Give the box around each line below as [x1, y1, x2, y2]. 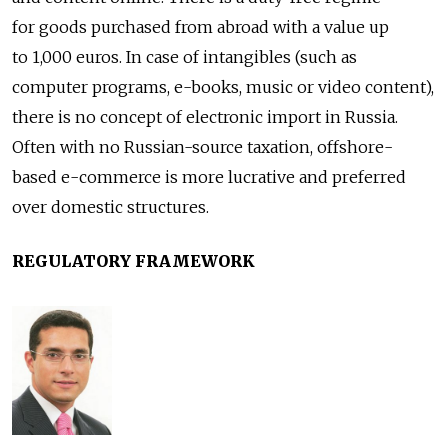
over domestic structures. [12, 196, 209, 217]
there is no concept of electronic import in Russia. [12, 106, 398, 127]
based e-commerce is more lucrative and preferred [12, 166, 406, 187]
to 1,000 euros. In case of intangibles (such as [12, 46, 357, 67]
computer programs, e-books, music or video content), [12, 76, 434, 97]
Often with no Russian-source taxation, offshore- [12, 136, 393, 157]
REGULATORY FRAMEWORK [12, 250, 255, 271]
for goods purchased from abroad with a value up [12, 16, 389, 37]
